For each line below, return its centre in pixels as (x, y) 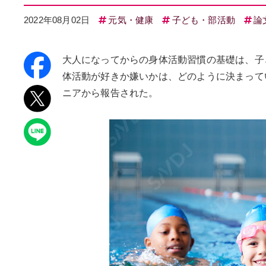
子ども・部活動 (204, 20)
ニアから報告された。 (110, 93)
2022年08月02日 (57, 20)
